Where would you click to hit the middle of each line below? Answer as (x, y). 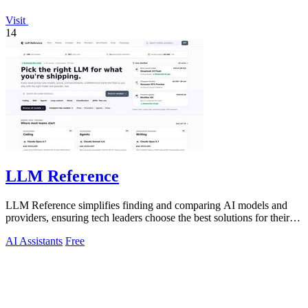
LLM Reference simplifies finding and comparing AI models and (146, 206)
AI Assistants (34, 241)
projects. (24, 230)
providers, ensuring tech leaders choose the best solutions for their (147, 218)
